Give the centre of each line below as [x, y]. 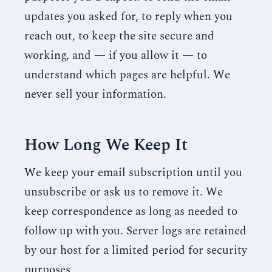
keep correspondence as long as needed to [131, 212]
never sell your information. [95, 94]
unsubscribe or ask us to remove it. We [124, 192]
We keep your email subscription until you [133, 173]
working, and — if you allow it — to [116, 56]
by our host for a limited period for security [136, 250]
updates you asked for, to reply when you [128, 17]
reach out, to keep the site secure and [119, 36]
